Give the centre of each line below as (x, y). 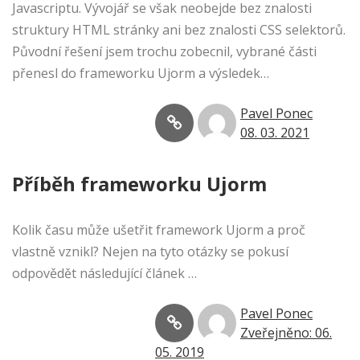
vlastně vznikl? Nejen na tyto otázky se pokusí (150, 252)
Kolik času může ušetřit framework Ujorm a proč (159, 230)
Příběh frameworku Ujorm (139, 184)
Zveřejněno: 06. (286, 333)
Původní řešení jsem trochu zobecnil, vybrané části (164, 52)
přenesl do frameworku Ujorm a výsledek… (141, 74)
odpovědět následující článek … (104, 274)
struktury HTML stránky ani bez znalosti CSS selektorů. (179, 30)
